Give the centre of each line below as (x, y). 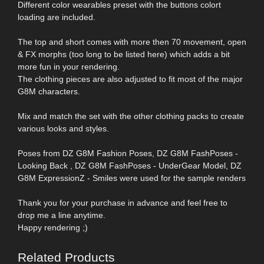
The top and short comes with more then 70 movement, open (132, 42)
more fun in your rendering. (69, 66)
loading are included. (57, 17)
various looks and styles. (63, 128)
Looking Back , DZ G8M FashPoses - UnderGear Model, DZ (130, 165)
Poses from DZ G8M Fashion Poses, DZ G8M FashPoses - (128, 153)
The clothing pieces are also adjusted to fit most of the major (130, 79)
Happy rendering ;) (53, 227)
